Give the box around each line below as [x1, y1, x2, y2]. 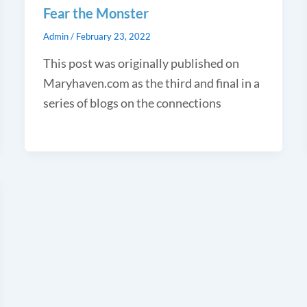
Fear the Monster [42, 4, 149, 21]
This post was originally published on [42, 55, 239, 71]
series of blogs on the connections [42, 95, 221, 110]
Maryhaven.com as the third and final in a [42, 75, 260, 90]
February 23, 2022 [75, 30, 151, 42]
